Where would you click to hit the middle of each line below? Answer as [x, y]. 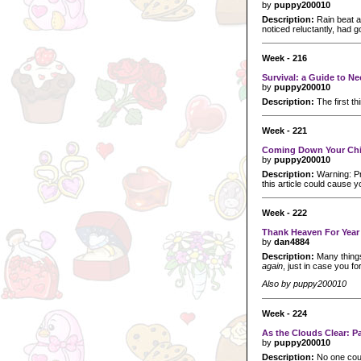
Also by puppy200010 [304, 284]
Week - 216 [284, 58]
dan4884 [292, 241]
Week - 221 [284, 130]
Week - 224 [284, 313]
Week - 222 [284, 212]
